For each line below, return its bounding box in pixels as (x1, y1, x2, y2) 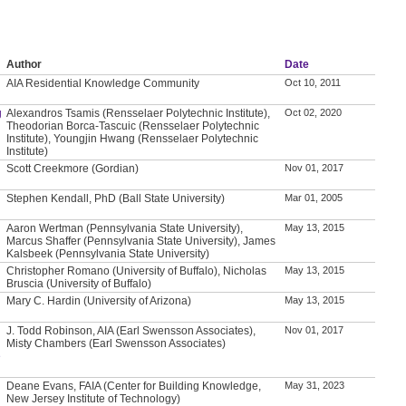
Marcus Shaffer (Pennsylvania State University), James (6, 234, 276, 247)
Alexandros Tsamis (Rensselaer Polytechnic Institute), (6, 106, 271, 120)
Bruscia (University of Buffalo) (6, 276, 152, 290)
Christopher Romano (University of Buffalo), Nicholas (6, 264, 267, 277)
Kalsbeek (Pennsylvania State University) (6, 246, 210, 260)
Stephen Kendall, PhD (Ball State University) (6, 191, 226, 205)
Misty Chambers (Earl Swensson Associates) (6, 336, 227, 350)
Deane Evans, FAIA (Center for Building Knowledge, (6, 379, 262, 392)
